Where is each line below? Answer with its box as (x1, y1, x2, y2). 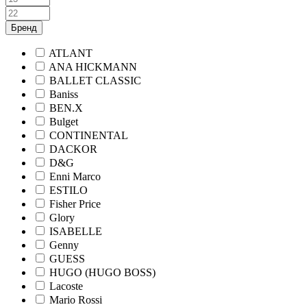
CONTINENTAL (49, 129, 128, 141)
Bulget (49, 115, 78, 127)
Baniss (49, 88, 78, 100)
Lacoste (49, 280, 83, 292)
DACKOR (49, 143, 97, 155)
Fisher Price (49, 197, 101, 210)
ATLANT (49, 47, 93, 59)
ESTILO (49, 184, 88, 196)
